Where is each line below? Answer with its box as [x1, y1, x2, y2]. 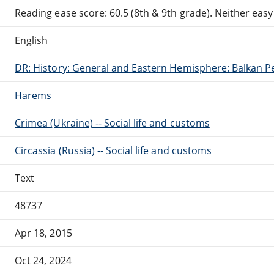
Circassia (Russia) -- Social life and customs [15, 143, 212, 157]
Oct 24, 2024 [15, 253, 72, 267]
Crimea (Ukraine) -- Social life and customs [15, 116, 210, 130]
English [15, 33, 48, 47]
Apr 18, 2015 [15, 226, 72, 240]
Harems [15, 88, 52, 102]
